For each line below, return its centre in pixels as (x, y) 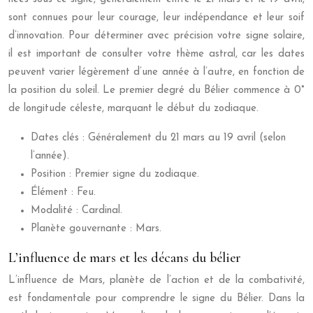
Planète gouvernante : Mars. (96, 229)
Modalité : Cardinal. (77, 211)
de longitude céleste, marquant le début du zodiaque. (133, 109)
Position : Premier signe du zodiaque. (115, 175)
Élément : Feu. (63, 193)
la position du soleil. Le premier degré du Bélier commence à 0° (156, 91)
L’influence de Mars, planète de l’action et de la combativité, (156, 281)
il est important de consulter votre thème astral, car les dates (156, 54)
